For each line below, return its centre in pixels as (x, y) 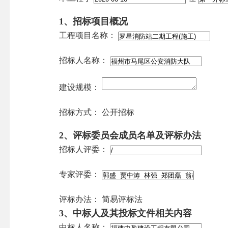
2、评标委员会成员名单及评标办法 (130, 136)
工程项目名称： (88, 36)
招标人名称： (84, 61)
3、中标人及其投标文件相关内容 (126, 213)
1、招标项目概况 (94, 22)
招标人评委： (84, 150)
